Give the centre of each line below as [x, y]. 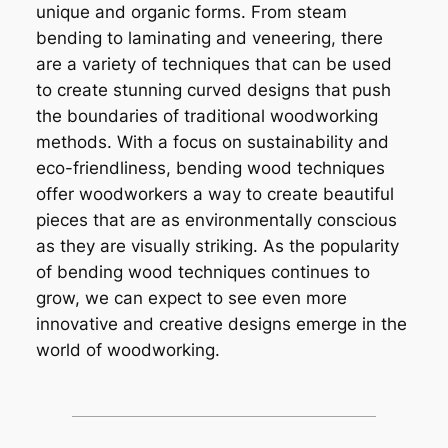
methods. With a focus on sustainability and [212, 141]
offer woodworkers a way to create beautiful [214, 193]
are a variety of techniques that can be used [213, 63]
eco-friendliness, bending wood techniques [210, 167]
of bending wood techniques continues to [202, 271]
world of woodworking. [127, 349]
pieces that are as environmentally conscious [216, 219]
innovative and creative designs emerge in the [221, 323]
